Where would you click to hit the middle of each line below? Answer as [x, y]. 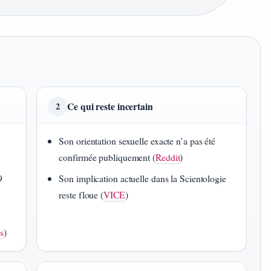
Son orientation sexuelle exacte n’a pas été [137, 141]
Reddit [168, 157]
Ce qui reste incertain [110, 106]
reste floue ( [81, 195]
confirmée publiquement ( [107, 157]
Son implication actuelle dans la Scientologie [142, 178]
